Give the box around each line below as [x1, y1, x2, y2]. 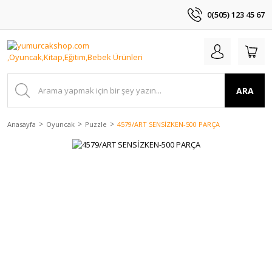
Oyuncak [46, 120, 75, 129]
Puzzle [85, 120, 107, 129]
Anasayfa [7, 120, 36, 129]
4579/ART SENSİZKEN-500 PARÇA [117, 120, 220, 129]
